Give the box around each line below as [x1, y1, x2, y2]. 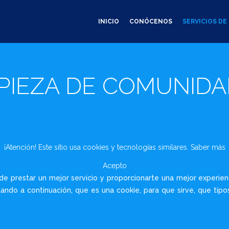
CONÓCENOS [129, 18, 172, 25]
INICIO [98, 18, 119, 25]
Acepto [102, 161, 127, 170]
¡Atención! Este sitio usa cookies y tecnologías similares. [4, 143, 191, 151]
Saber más [190, 143, 225, 151]
